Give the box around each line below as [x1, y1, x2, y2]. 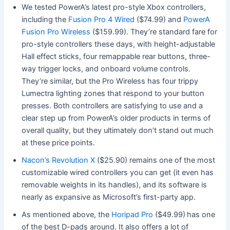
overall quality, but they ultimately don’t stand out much [22, 126, 214, 136]
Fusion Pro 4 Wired [68, 15, 135, 25]
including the [22, 15, 69, 25]
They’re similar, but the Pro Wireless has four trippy [22, 76, 199, 86]
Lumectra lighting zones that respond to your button [22, 89, 205, 99]
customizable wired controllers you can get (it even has [22, 168, 214, 178]
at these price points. [22, 138, 95, 148]
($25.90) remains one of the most [95, 156, 216, 165]
